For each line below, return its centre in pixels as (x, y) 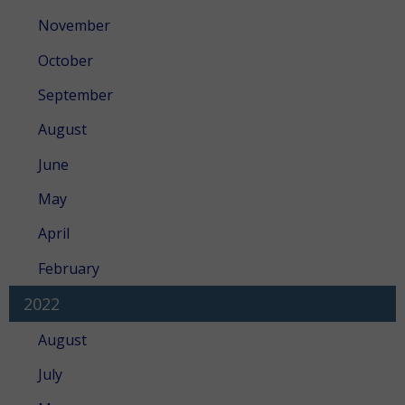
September (75, 94)
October (66, 60)
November (74, 26)
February (69, 268)
